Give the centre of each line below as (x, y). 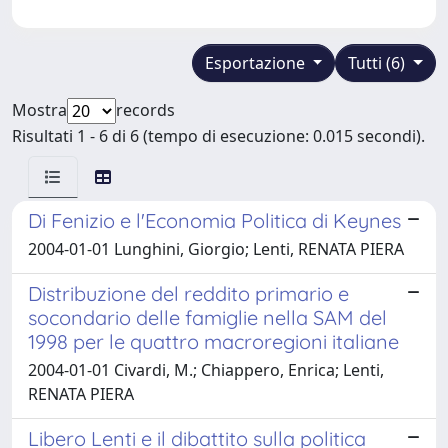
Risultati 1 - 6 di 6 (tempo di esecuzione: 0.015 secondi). (218, 135)
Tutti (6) (379, 62)
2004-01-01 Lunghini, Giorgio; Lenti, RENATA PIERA (216, 248)
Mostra (39, 109)
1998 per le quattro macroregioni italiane (213, 341)
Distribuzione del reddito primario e (188, 293)
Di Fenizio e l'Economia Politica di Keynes (214, 220)
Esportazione (256, 62)
